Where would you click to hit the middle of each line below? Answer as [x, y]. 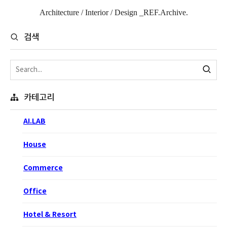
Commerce [43, 168]
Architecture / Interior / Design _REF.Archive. [113, 13]
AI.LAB [34, 122]
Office [35, 192]
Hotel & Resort [50, 215]
